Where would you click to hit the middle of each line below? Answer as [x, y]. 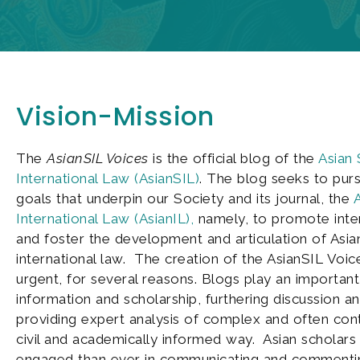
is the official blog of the [233, 159]
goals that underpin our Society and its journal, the [185, 199]
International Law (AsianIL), [105, 219]
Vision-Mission [115, 117]
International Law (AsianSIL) [108, 179]
